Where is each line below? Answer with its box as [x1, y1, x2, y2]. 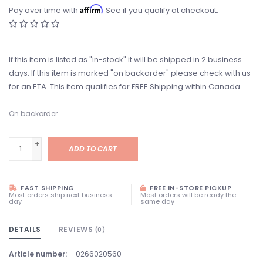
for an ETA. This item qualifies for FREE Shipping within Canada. [9, 81, 242, 92]
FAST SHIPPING [18, 183, 75, 193]
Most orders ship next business [9, 190, 112, 200]
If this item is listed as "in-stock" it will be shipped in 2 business [9, 54, 242, 65]
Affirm [80, 4, 102, 14]
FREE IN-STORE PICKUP [147, 183, 231, 193]
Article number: [9, 249, 67, 259]
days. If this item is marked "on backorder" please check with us [9, 68, 251, 79]
